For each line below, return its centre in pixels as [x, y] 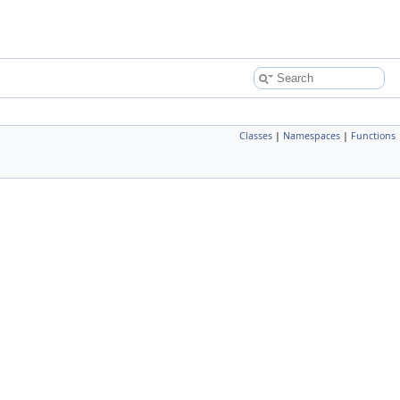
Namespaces [312, 136]
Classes [256, 136]
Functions [373, 136]
